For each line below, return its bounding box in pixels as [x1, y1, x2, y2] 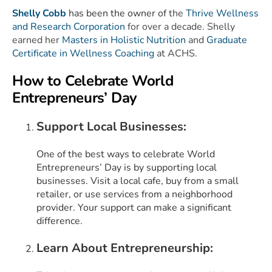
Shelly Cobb [12, 6, 66, 20]
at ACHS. [154, 46, 197, 60]
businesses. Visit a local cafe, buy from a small [36, 174, 239, 188]
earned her [12, 33, 62, 47]
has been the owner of [66, 6, 169, 20]
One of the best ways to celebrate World [36, 147, 215, 161]
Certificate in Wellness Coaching [12, 46, 154, 60]
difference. [36, 214, 83, 228]
